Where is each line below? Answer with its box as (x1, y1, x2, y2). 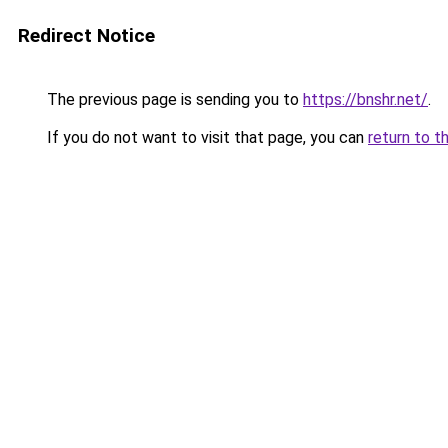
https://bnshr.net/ (303, 90, 428, 109)
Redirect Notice (18, 24, 155, 47)
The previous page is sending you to (43, 90, 303, 109)
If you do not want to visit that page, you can (43, 128, 368, 147)
